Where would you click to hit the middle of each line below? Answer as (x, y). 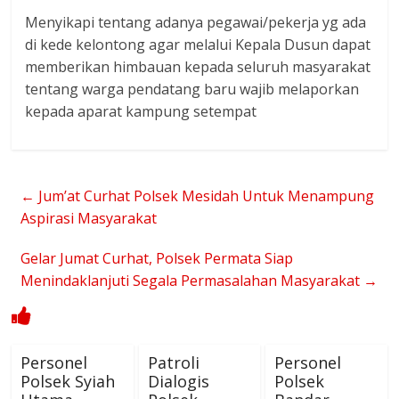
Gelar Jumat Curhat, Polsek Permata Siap (157, 258)
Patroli (173, 362)
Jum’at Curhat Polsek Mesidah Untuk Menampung (205, 196)
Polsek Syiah (68, 381)
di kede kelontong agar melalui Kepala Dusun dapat (198, 45)
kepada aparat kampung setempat (141, 111)
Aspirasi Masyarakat (89, 218)
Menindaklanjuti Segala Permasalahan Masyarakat (192, 281)
